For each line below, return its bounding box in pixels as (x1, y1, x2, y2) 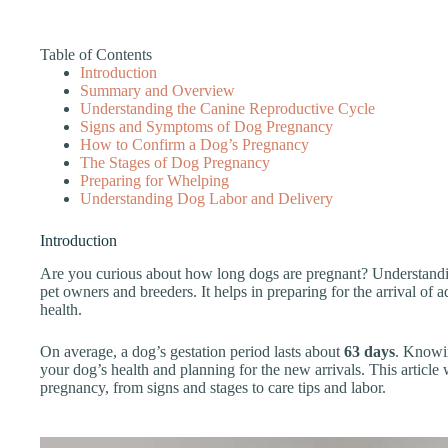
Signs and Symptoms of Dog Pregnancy (80, 118, 333, 135)
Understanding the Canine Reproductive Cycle (80, 100, 375, 117)
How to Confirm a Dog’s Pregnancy (80, 136, 309, 153)
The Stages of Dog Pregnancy (80, 154, 270, 171)
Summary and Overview (80, 82, 235, 99)
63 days (344, 342, 395, 360)
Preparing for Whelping (80, 172, 229, 189)
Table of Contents (40, 46, 152, 63)
